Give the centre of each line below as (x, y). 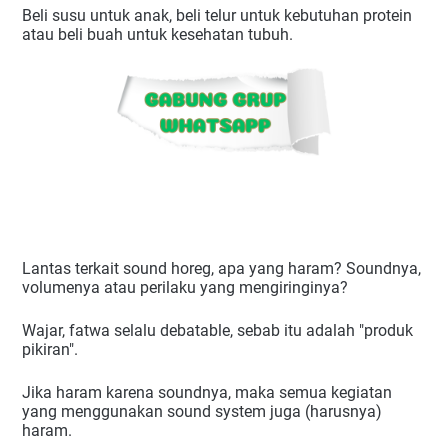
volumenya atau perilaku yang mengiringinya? (185, 287)
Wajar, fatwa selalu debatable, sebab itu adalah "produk (217, 330)
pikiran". (50, 349)
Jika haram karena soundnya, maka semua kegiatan (207, 392)
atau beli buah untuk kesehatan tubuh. (157, 35)
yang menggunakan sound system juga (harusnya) (202, 411)
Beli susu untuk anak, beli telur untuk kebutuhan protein (217, 16)
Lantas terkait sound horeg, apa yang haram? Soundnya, (221, 268)
